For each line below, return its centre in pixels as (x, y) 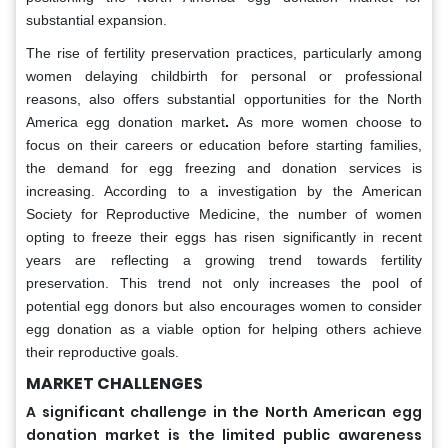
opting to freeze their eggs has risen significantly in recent (224, 236)
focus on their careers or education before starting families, (224, 144)
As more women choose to (325, 121)
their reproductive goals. (102, 351)
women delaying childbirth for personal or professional (224, 75)
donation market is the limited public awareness (224, 434)
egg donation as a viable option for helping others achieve (224, 328)
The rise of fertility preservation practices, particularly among (224, 52)
